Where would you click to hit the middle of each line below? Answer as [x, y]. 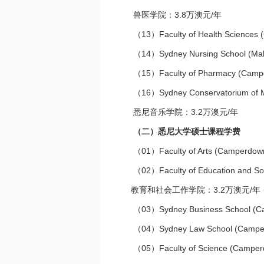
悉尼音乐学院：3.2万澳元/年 [181, 112]
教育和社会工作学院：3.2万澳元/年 [192, 190]
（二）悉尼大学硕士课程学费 [187, 131]
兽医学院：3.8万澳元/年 [173, 15]
